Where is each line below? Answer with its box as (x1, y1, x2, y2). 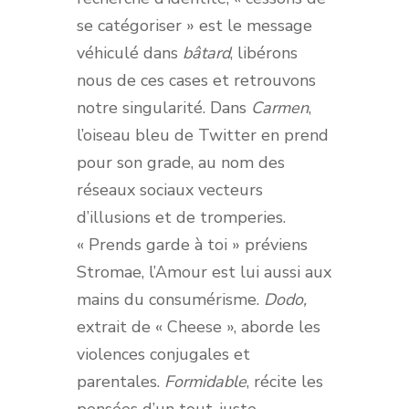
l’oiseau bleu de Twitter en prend (77, 124, 329, 147)
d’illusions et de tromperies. (77, 206, 286, 229)
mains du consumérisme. (77, 288, 264, 311)
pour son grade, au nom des (77, 152, 285, 174)
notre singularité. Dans (77, 97, 251, 120)
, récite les (246, 371, 323, 393)
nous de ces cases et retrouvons (77, 69, 316, 92)
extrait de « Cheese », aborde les (77, 316, 320, 339)
